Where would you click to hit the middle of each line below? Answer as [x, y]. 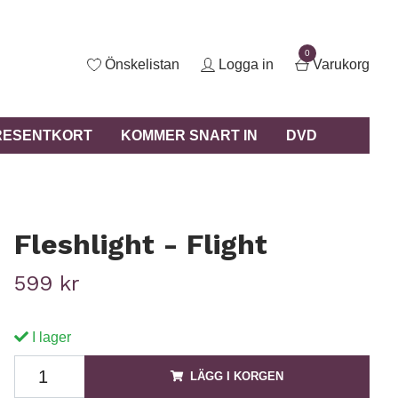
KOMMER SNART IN [189, 135]
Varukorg [341, 65]
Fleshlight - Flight [140, 244]
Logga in [246, 65]
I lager [49, 337]
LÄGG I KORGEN [236, 376]
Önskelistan [142, 65]
